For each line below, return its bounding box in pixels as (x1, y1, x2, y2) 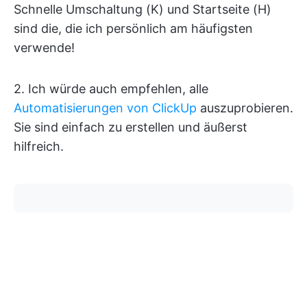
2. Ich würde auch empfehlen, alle (14, 82, 208, 97)
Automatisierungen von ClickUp (14, 101, 197, 116)
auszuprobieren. (197, 101, 293, 116)
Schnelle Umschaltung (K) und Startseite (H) (14, 2, 271, 17)
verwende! (14, 40, 75, 56)
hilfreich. (14, 139, 64, 154)
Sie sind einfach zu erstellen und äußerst (14, 120, 247, 135)
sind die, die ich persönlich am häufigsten (14, 21, 253, 36)
